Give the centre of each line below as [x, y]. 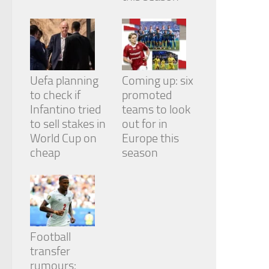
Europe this [150, 138]
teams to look [156, 110]
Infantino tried [65, 110]
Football [50, 237]
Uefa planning [64, 81]
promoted [147, 95]
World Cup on [63, 138]
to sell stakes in [68, 124]
